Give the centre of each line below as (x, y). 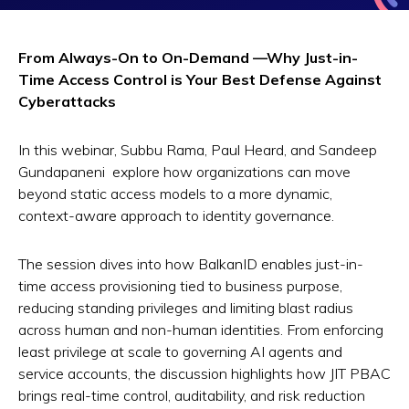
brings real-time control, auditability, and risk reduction (192, 395)
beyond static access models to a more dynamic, (175, 194)
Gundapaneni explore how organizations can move (184, 172)
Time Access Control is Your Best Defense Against (200, 80)
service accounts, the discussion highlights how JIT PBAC (204, 373)
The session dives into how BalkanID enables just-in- (191, 263)
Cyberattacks (67, 102)
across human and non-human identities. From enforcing (201, 329)
